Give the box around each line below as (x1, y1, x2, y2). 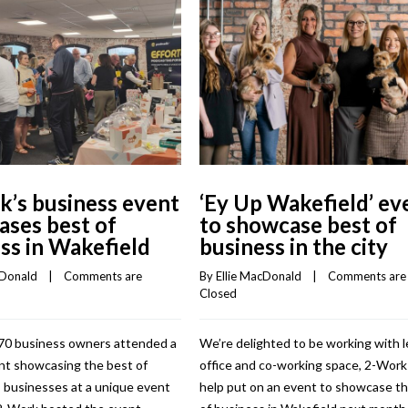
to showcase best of (199, 210, 397, 238)
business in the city (199, 232, 388, 260)
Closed (199, 285, 237, 301)
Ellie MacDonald (216, 268, 301, 283)
